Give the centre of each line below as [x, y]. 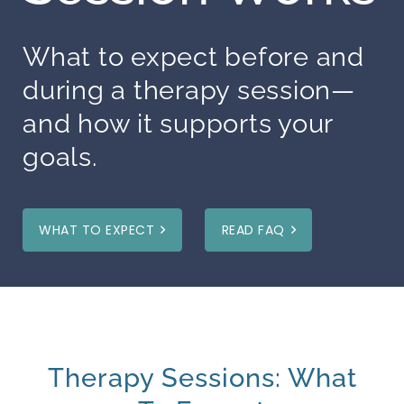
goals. [60, 156]
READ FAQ [253, 230]
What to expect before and [193, 56]
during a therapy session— [189, 90]
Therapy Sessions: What [202, 378]
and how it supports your [178, 123]
